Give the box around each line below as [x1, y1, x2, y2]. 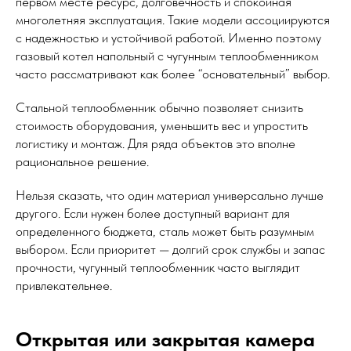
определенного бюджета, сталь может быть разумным [16, 223, 314, 240]
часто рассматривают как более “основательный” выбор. [16, 66, 330, 82]
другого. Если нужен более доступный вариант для [16, 205, 290, 222]
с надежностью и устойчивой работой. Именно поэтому [16, 30, 321, 46]
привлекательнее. [16, 277, 112, 294]
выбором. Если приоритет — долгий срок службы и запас [16, 241, 325, 258]
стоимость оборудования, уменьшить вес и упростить [16, 118, 308, 134]
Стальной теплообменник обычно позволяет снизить [16, 100, 303, 116]
